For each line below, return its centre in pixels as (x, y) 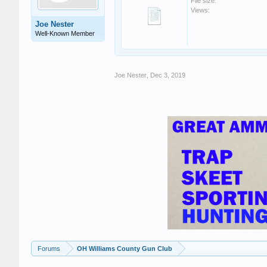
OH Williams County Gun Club (125, 249)
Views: (200, 10)
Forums (49, 249)
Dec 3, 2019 (168, 75)
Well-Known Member (65, 33)
